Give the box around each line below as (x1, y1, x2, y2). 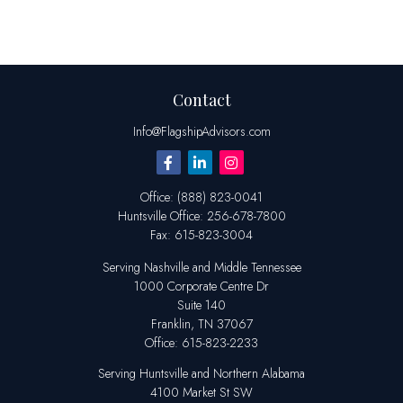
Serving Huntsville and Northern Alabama (98, 363, 305, 382)
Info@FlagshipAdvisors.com (132, 122, 271, 140)
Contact (172, 89, 231, 111)
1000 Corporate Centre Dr (134, 277, 269, 295)
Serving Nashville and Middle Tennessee (102, 258, 301, 276)
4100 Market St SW (150, 382, 253, 401)
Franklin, (150, 315, 194, 333)
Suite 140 (177, 296, 226, 314)
